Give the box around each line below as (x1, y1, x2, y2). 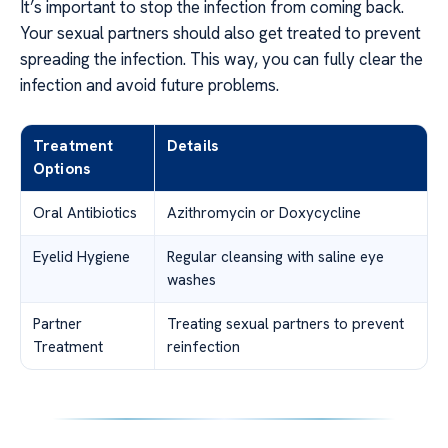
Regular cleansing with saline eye (167, 246, 384, 267)
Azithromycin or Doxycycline (167, 202, 361, 223)
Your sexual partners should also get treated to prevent (20, 21, 421, 44)
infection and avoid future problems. (20, 73, 279, 96)
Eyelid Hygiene (33, 246, 130, 267)
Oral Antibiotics (33, 202, 137, 223)
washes (167, 269, 216, 290)
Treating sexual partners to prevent (167, 313, 404, 334)
